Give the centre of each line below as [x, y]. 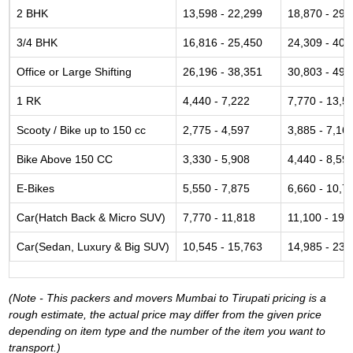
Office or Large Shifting [74, 72]
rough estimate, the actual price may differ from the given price [165, 314]
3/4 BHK [37, 43]
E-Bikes [35, 188]
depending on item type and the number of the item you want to [167, 331]
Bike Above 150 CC [65, 159]
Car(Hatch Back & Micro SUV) [91, 217]
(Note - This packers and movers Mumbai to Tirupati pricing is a [167, 298]
